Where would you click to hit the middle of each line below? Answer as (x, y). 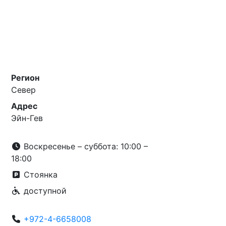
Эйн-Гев (27, 118)
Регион (25, 78)
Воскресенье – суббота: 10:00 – (85, 146)
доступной (44, 191)
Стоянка (40, 175)
